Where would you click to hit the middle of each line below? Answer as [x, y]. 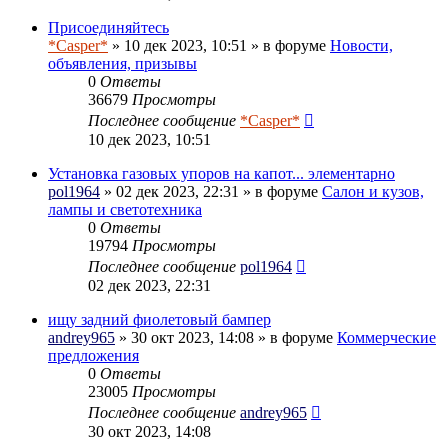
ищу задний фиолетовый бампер [159, 319]
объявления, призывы [122, 63]
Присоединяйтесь [108, 27]
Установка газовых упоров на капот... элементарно [221, 173]
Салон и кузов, [373, 191]
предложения [93, 355]
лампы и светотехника [125, 209]
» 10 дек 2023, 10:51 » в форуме [219, 45]
